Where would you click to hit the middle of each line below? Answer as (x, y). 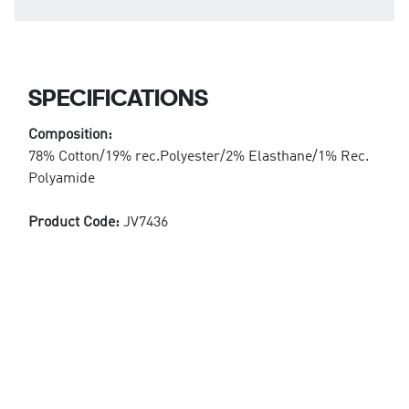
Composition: (70, 135)
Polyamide (61, 178)
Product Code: (75, 222)
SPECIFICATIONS (118, 97)
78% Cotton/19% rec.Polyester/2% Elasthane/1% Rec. (198, 157)
